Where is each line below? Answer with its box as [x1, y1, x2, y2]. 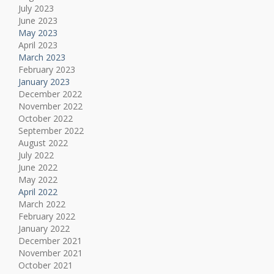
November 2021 [18, 247, 83, 259]
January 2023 [18, 76, 70, 88]
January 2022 [18, 223, 70, 235]
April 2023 [18, 39, 57, 51]
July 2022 [18, 149, 54, 161]
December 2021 [18, 235, 82, 247]
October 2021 [18, 259, 73, 272]
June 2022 [18, 161, 57, 174]
